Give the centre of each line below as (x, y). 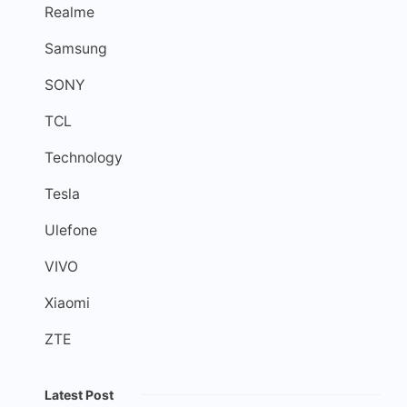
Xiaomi (67, 303)
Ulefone (71, 231)
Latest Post (79, 395)
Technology (84, 158)
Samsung (76, 49)
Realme (69, 13)
